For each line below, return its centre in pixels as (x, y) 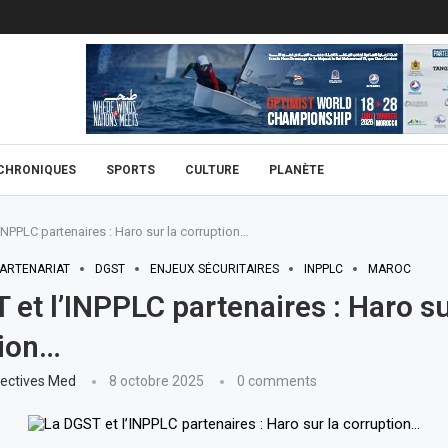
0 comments (276, 381)
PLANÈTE (296, 170)
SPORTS (130, 170)
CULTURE (212, 170)
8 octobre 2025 (156, 381)
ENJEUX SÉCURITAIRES (214, 269)
